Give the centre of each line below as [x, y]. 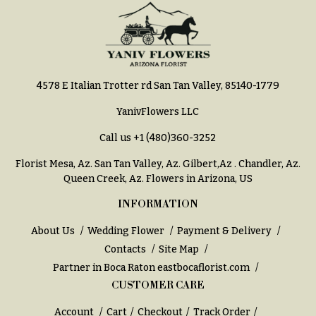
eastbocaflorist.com [204, 267]
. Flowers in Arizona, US [197, 178]
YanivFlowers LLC [158, 111]
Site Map [178, 249]
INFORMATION [158, 204]
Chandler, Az [268, 164]
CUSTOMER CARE [158, 285]
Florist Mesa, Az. [54, 164]
